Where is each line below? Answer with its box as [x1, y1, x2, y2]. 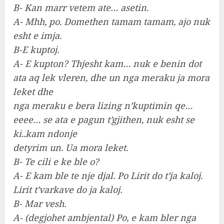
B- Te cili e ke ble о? [13, 155, 99, 168]
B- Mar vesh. [13, 197, 66, 210]
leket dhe [13, 85, 53, 98]
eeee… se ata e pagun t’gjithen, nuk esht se [13, 113, 194, 126]
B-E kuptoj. [13, 43, 59, 56]
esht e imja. [13, 29, 61, 42]
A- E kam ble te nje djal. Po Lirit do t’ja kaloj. [13, 169, 202, 182]
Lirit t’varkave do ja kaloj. [13, 183, 122, 196]
